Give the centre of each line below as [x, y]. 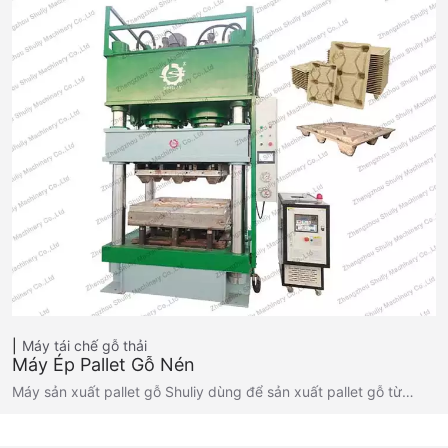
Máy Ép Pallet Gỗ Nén [103, 365]
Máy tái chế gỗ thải [84, 346]
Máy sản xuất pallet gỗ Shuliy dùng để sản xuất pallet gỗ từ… [213, 392]
